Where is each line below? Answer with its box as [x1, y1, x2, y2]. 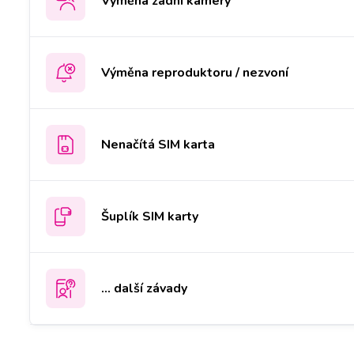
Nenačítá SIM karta [101, 135, 215, 153]
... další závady [101, 279, 187, 297]
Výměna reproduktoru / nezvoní [101, 63, 288, 81]
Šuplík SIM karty [101, 207, 198, 225]
